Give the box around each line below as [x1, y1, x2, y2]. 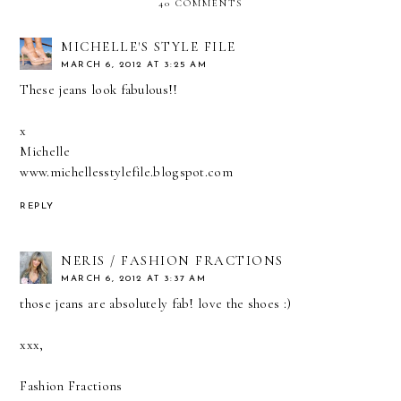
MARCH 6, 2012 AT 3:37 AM [61, 274, 207, 285]
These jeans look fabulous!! [20, 81, 178, 98]
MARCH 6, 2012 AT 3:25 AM [61, 59, 208, 70]
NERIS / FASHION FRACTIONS [61, 252, 284, 269]
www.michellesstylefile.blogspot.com [20, 163, 233, 180]
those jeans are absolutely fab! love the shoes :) [20, 295, 292, 312]
